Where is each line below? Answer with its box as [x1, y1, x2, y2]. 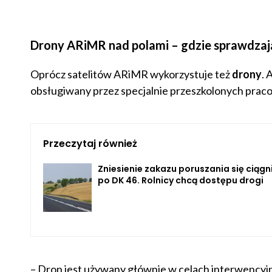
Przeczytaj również [42, 137, 137, 151]
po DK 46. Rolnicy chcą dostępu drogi [97, 174, 263, 187]
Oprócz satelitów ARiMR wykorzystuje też [30, 67, 232, 81]
